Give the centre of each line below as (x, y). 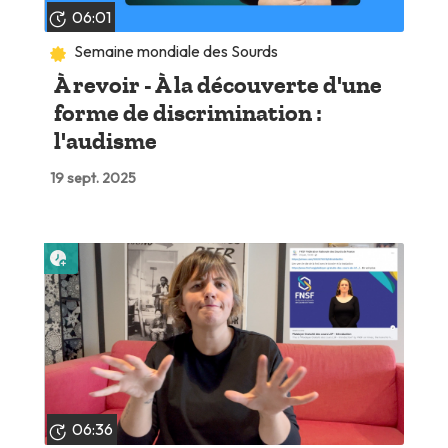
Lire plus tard (115, 251)
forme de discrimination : (187, 112)
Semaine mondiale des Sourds (176, 51)
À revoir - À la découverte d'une (217, 84)
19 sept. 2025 (92, 177)
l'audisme (105, 140)
